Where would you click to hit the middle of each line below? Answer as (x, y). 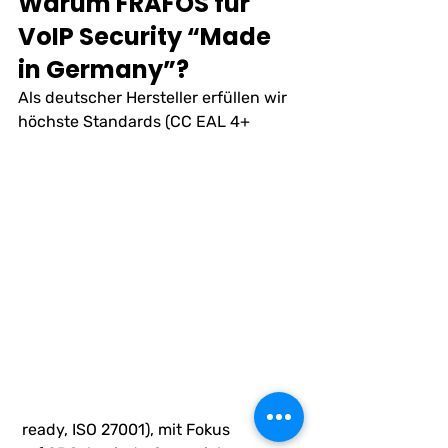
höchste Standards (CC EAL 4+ (134, 121)
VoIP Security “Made (147, 36)
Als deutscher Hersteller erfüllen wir (154, 97)
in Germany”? (103, 69)
